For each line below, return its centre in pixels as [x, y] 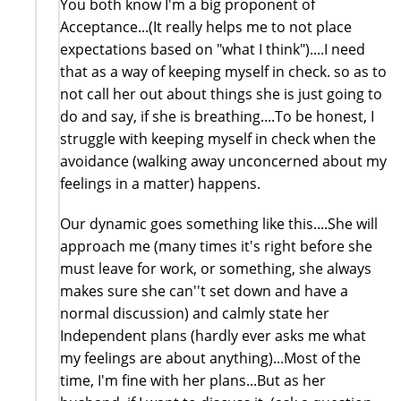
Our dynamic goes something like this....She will [219, 223]
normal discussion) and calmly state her [195, 313]
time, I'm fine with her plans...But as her [193, 380]
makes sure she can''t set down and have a [204, 290]
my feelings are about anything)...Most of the [210, 358]
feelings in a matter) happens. [160, 183]
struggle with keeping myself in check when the [218, 138]
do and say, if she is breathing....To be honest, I [217, 116]
